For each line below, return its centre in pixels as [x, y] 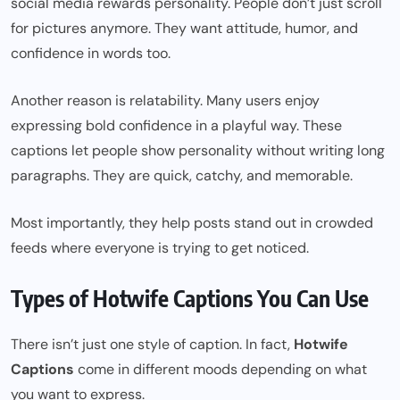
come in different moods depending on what [221, 370]
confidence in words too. [91, 54]
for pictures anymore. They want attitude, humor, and [184, 29]
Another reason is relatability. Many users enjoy [165, 101]
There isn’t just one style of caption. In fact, [152, 345]
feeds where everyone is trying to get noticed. [160, 248]
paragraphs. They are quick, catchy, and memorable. [182, 176]
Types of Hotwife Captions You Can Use [190, 299]
